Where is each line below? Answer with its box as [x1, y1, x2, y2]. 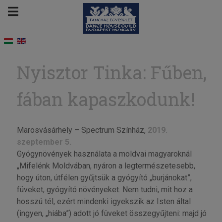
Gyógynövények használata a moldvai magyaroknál [16, 149, 192, 159]
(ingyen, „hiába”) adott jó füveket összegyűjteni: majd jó [16, 208, 207, 218]
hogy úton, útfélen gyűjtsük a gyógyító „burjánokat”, [16, 172, 192, 182]
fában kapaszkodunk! [16, 87, 195, 111]
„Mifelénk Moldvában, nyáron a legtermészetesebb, [16, 161, 195, 170]
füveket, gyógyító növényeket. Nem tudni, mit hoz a [16, 184, 193, 194]
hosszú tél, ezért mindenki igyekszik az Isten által [16, 196, 191, 206]
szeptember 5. [16, 137, 71, 147]
